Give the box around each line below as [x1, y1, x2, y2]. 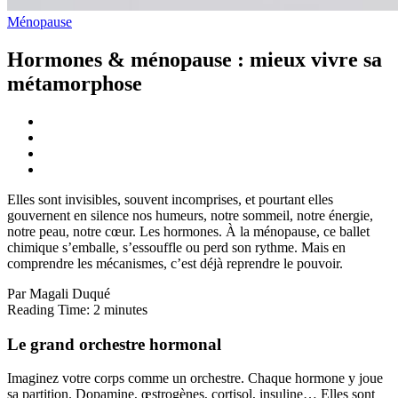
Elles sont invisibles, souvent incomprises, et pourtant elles [7, 191, 333, 207]
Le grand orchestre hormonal [7, 334, 221, 354]
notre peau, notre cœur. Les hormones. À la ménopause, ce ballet [7, 223, 370, 239]
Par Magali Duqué [7, 285, 110, 301]
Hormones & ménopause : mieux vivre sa [7, 47, 382, 71]
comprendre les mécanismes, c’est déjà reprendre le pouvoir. [7, 255, 343, 271]
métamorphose [7, 71, 142, 95]
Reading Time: [7, 301, 93, 317]
